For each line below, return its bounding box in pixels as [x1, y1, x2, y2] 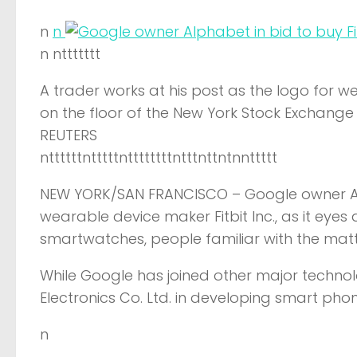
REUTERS [40, 124, 97, 145]
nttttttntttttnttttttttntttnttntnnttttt [40, 147, 277, 167]
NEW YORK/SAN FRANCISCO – [40, 183, 245, 204]
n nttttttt [40, 43, 100, 64]
